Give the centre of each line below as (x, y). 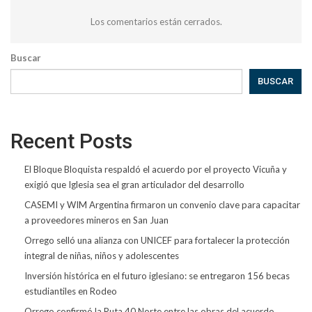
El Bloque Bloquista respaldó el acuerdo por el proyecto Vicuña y (156, 169)
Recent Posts (71, 141)
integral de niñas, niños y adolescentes (102, 255)
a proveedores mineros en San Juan (96, 220)
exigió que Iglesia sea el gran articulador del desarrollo (134, 184)
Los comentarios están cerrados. (156, 21)
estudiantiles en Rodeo (71, 291)
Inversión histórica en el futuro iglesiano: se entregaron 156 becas (157, 275)
